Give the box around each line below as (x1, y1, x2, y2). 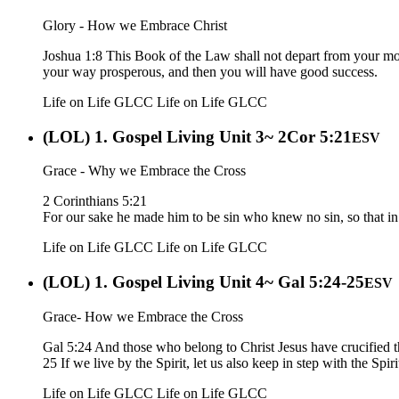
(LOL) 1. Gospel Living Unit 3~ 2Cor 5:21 (43, 126, 352, 146)
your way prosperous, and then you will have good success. (43, 63, 378, 79)
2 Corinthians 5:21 (43, 193, 147, 209)
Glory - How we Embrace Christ (43, 17, 227, 33)
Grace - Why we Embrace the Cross (43, 163, 246, 179)
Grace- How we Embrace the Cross (43, 308, 243, 324)
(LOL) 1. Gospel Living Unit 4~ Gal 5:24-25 (43, 273, 364, 292)
